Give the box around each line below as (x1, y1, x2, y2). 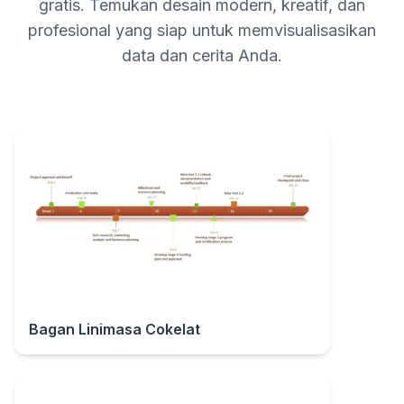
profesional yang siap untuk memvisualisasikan (28, 21, 376, 40)
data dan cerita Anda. (122, 46, 282, 65)
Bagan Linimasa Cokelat (29, 319, 200, 338)
